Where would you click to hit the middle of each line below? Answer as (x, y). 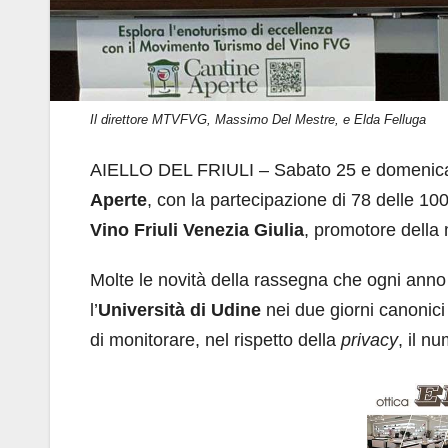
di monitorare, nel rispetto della (215, 339)
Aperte (118, 199)
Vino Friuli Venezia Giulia (197, 229)
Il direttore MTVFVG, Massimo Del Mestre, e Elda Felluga (258, 119)
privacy (369, 339)
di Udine (225, 309)
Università (141, 309)
